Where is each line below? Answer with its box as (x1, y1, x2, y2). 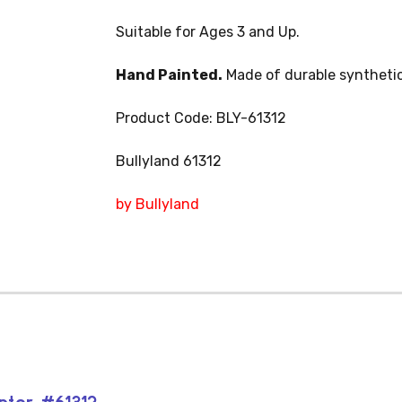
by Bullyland (115, 196, 199, 213)
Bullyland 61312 (115, 153, 222, 170)
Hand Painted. (115, 66, 223, 83)
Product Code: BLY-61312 (115, 109, 286, 127)
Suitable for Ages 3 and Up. (115, 23, 300, 40)
